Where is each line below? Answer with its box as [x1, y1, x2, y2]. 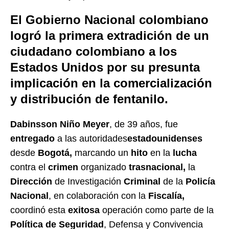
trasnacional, [129, 162, 186, 173]
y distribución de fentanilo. [10, 92, 168, 106]
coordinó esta [10, 205, 68, 216]
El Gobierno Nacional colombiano [10, 13, 209, 27]
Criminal [124, 176, 161, 187]
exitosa [68, 205, 100, 216]
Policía [186, 176, 215, 187]
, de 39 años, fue [109, 119, 178, 130]
